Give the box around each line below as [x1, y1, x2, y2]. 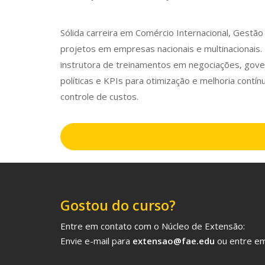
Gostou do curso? [60, 196, 176, 215]
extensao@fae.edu [130, 235, 215, 247]
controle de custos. [60, 91, 138, 102]
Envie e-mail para [60, 235, 130, 247]
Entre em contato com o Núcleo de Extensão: [60, 220, 245, 232]
